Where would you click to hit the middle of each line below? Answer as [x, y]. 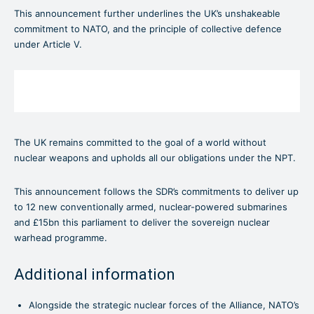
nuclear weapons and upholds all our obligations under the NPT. [155, 157]
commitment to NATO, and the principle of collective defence [148, 28]
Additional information [95, 274]
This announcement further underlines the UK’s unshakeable [147, 13]
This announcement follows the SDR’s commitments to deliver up [156, 191]
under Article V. [49, 44]
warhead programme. [61, 237]
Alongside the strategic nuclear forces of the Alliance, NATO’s [164, 305]
